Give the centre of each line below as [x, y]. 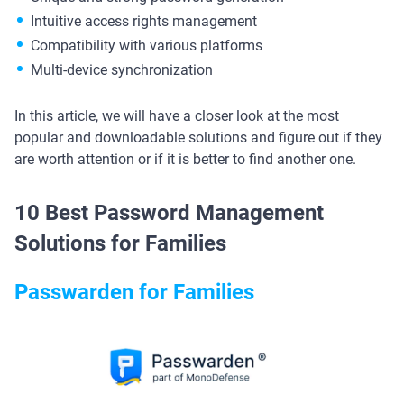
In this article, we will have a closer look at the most [177, 116]
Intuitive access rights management [144, 21]
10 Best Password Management [169, 213]
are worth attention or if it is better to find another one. [187, 159]
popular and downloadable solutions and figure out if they [198, 138]
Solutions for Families [120, 243]
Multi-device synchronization [122, 70]
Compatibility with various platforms [147, 46]
